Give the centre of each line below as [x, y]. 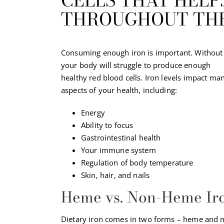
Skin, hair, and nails [115, 175]
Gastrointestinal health [121, 137]
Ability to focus [107, 125]
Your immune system [118, 150]
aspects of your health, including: [119, 90]
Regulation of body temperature [137, 162]
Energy [93, 112]
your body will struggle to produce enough [136, 65]
